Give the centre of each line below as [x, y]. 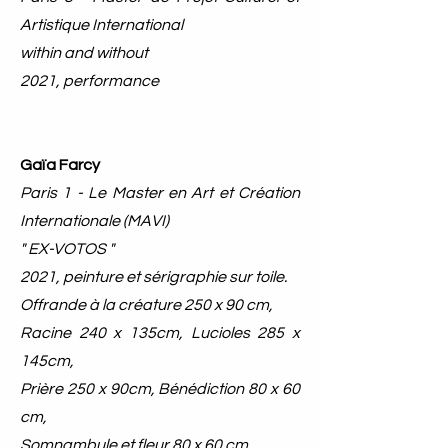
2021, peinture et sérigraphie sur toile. [153, 277]
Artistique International [101, 25]
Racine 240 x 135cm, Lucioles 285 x [160, 333]
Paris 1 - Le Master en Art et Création [160, 193]
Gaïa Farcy [60, 165]
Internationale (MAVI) [94, 221]
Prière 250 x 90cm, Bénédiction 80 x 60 [160, 389]
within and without [84, 53]
